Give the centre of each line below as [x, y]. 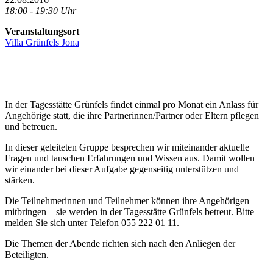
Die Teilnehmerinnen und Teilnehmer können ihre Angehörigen [127, 201]
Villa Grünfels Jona [42, 43]
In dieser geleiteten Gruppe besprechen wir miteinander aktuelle [127, 147]
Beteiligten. [27, 255]
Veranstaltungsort [42, 32]
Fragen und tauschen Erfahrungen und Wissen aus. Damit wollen [130, 158]
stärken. [20, 180]
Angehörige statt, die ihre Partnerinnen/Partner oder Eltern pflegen [132, 116]
